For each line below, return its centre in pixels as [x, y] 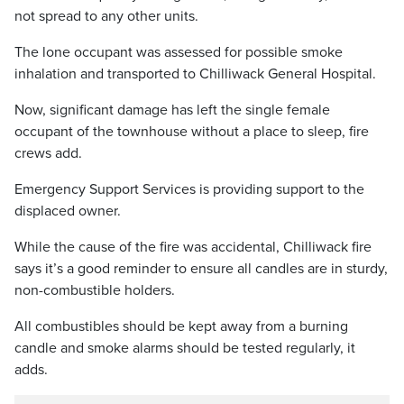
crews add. [48, 153]
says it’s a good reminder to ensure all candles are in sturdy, [201, 269]
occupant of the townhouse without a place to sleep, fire [192, 132]
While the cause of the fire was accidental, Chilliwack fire [193, 247]
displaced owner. [68, 211]
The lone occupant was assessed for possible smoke [179, 52]
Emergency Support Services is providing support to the [189, 189]
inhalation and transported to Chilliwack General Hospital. [195, 74]
